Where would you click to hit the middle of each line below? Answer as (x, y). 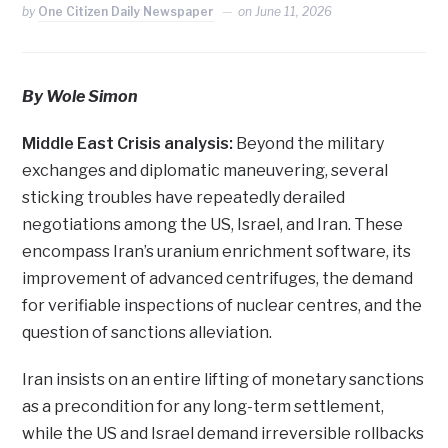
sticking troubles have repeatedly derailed (184, 198)
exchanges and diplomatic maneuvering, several (205, 171)
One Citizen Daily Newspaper (126, 12)
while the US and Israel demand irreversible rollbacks (223, 434)
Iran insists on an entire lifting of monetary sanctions (223, 380)
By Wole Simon (80, 97)
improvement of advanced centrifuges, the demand (218, 279)
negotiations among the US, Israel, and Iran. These (213, 225)
